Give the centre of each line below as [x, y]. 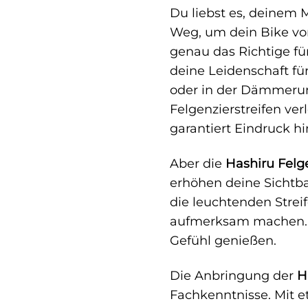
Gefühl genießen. [223, 241]
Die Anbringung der [233, 276]
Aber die [198, 164]
